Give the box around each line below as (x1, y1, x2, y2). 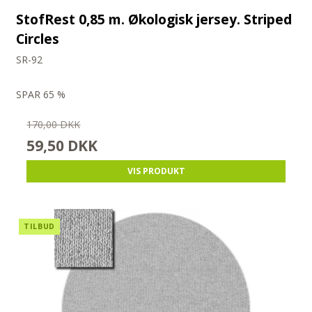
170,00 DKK (26, 118, 81, 132)
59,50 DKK (26, 136, 98, 156)
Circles (16, 29, 60, 49)
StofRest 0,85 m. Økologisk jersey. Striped (16, 10, 292, 29)
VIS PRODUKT (127, 165, 185, 178)
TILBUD (24, 221, 55, 232)
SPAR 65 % (16, 88, 66, 102)
